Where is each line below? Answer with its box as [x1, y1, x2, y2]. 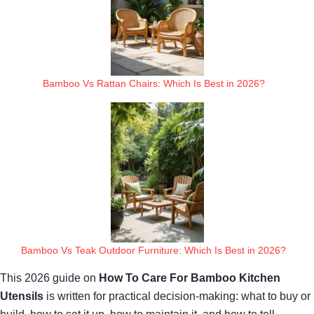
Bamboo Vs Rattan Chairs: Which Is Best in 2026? [42, 77, 265, 89]
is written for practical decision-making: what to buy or [43, 289, 310, 302]
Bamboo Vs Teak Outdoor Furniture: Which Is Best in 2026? [21, 244, 286, 256]
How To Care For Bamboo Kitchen [99, 271, 280, 284]
